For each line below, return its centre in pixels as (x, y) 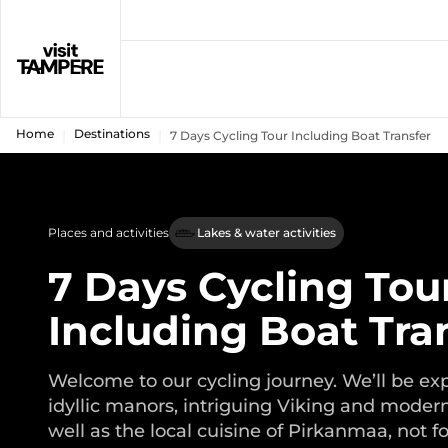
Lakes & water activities (266, 232)
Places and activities (108, 232)
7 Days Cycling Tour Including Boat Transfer (300, 135)
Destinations (112, 133)
